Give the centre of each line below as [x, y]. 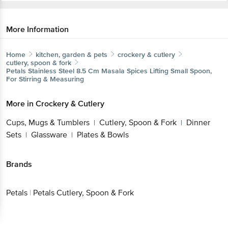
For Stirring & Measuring [45, 79]
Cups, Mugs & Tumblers [48, 122]
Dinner [198, 122]
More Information [37, 29]
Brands [19, 164]
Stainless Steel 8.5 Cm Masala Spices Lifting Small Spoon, [120, 71]
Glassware [49, 135]
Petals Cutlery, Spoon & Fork [83, 193]
